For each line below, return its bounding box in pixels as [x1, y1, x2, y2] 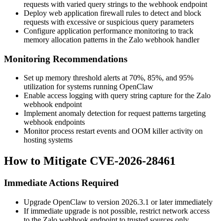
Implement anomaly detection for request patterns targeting [24, 109, 206, 118]
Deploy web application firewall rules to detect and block [24, 8, 201, 17]
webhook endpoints [24, 118, 85, 127]
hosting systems [24, 136, 73, 145]
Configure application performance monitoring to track [24, 26, 193, 35]
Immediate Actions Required [4, 178, 119, 188]
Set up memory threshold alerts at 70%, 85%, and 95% [24, 74, 193, 82]
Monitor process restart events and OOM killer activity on [24, 127, 203, 136]
